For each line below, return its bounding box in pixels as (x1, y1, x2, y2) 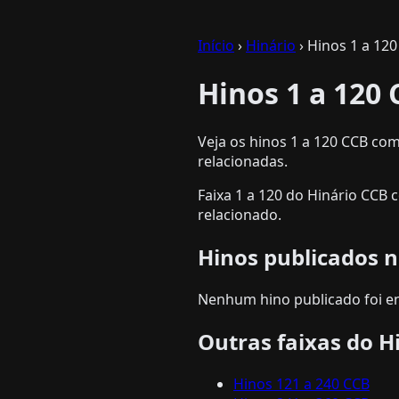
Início (198, 36, 234, 55)
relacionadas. (198, 151, 288, 171)
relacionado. (198, 204, 281, 224)
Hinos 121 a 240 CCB (233, 373, 370, 394)
